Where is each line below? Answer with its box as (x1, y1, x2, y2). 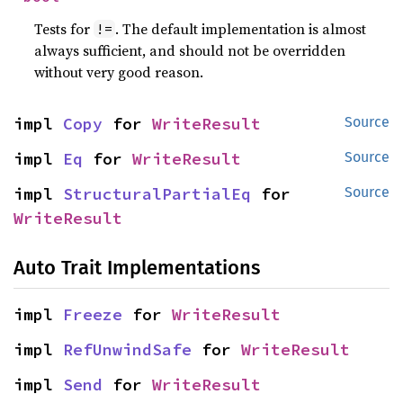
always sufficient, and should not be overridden (34, 40, 346, 60)
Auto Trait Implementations (13, 255, 260, 280)
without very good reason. (34, 62, 204, 82)
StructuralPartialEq (63, 184, 251, 204)
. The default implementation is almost (115, 19, 367, 39)
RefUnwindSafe (63, 339, 192, 360)
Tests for (34, 19, 94, 39)
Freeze (63, 304, 122, 325)
